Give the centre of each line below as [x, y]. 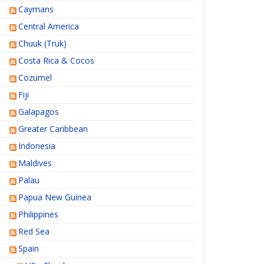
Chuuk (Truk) [43, 44]
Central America [49, 27]
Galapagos [39, 112]
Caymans [36, 9]
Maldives [35, 163]
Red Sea [34, 232]
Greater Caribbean [53, 129]
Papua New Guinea [55, 197]
